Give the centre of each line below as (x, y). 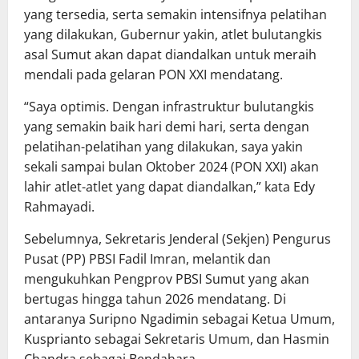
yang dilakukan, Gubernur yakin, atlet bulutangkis (173, 35)
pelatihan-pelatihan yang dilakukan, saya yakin (163, 147)
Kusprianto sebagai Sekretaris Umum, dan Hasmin (177, 339)
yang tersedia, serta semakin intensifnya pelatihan (175, 15)
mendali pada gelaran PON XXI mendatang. (153, 75)
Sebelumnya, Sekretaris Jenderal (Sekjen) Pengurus (177, 239)
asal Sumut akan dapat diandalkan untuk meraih (170, 55)
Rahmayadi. (59, 207)
